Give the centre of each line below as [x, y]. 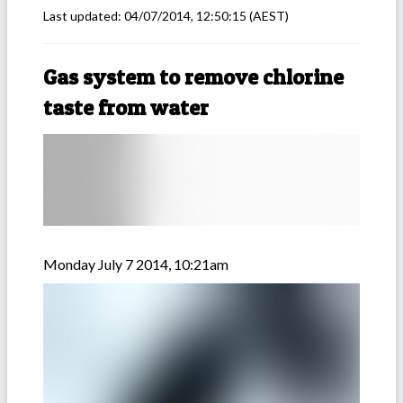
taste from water [126, 108]
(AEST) [268, 16]
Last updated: [84, 16]
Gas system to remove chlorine [193, 77]
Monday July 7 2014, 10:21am [136, 264]
